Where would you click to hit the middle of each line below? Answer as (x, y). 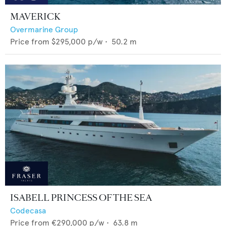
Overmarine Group (44, 29)
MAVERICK (35, 16)
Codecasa (28, 211)
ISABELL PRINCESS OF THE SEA (81, 198)
